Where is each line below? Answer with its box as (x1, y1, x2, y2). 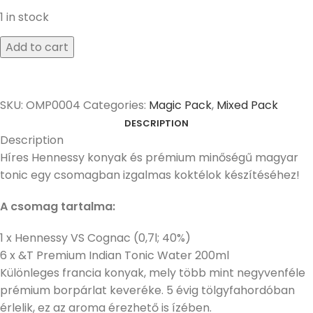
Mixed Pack (217, 97, 278, 114)
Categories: (83, 97, 146, 114)
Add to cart (6, 39, 68, 56)
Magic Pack (149, 97, 212, 114)
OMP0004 (26, 97, 83, 114)
